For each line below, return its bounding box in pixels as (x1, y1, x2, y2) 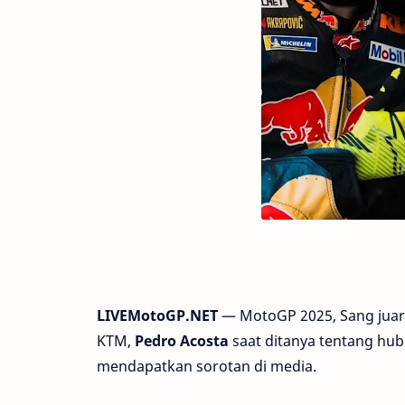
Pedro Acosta (135, 331, 229, 351)
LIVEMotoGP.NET (97, 306, 218, 325)
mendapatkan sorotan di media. (97, 356, 316, 376)
